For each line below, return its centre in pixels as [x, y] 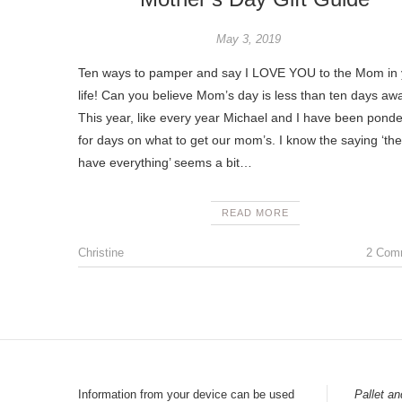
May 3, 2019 [248, 39]
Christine [101, 253]
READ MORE [255, 213]
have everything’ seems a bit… [165, 162]
